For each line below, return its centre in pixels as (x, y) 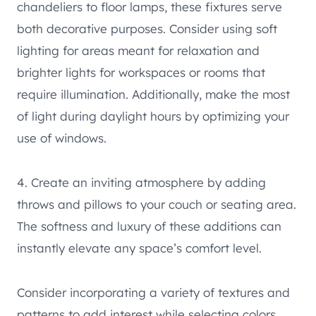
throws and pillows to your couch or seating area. (157, 205)
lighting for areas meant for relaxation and (138, 51)
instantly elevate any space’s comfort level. (139, 248)
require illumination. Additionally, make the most (153, 95)
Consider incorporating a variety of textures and (153, 293)
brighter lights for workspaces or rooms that (141, 73)
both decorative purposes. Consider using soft (147, 29)
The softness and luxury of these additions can (149, 226)
